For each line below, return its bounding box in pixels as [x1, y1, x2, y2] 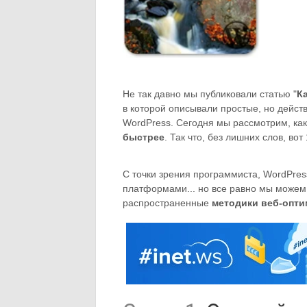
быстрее [123, 132, 164, 143]
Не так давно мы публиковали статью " [123, 88, 297, 99]
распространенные [123, 197, 212, 208]
